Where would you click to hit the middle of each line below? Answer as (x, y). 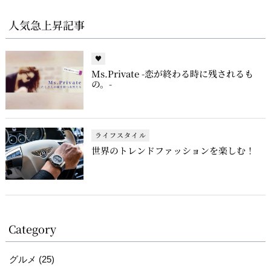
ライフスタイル (120, 135)
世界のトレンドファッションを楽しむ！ (173, 150)
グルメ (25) (31, 260)
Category (33, 228)
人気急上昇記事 (47, 25)
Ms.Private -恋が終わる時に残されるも (172, 73)
